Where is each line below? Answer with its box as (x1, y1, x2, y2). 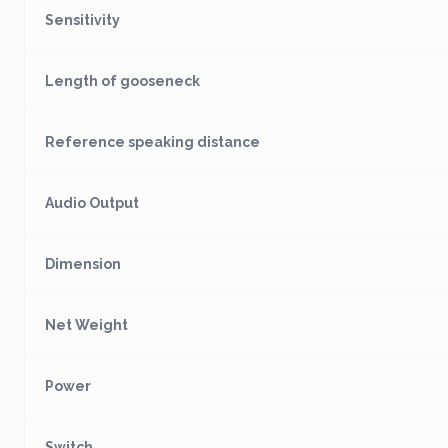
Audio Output (45, 195, 139, 211)
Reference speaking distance (45, 134, 260, 150)
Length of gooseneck (45, 73, 200, 89)
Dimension (45, 256, 121, 272)
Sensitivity (45, 12, 120, 28)
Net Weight (45, 317, 128, 333)
